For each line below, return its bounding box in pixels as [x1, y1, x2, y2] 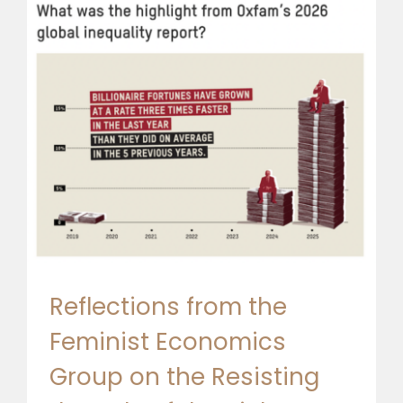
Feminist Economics [49, 325, 286, 358]
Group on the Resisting [49, 360, 319, 393]
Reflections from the [49, 290, 287, 323]
